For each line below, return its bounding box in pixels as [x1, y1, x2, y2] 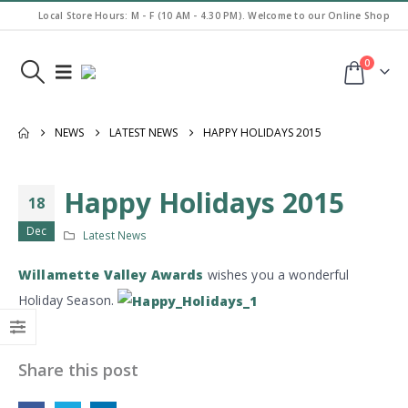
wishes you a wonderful [203, 266, 350, 283]
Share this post [18, 359, 138, 382]
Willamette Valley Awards [18, 266, 204, 283]
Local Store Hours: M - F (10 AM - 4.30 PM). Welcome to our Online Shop [38, 9, 390, 22]
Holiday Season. [18, 291, 118, 309]
